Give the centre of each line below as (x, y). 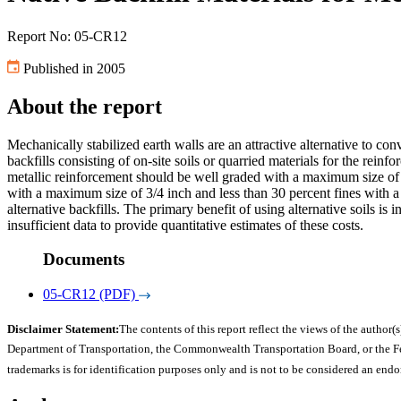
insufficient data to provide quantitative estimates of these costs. (185, 225)
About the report (85, 106)
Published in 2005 (73, 68)
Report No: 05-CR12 (67, 36)
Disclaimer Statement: (63, 329)
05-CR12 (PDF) (89, 294)
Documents (84, 260)
